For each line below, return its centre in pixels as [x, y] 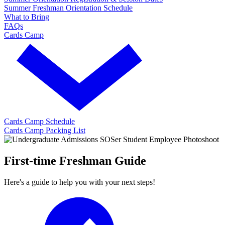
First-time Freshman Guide [75, 160]
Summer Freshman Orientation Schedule [68, 8]
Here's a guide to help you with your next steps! [80, 182]
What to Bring [27, 17]
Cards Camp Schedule [39, 121]
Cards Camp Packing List [45, 130]
